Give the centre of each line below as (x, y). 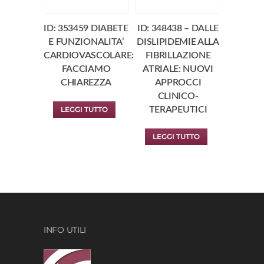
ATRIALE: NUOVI (178, 69)
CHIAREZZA (86, 83)
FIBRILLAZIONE (178, 56)
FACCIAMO (86, 69)
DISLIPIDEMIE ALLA (178, 42)
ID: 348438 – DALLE (178, 29)
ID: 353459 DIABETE (86, 29)
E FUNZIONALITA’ (86, 42)
